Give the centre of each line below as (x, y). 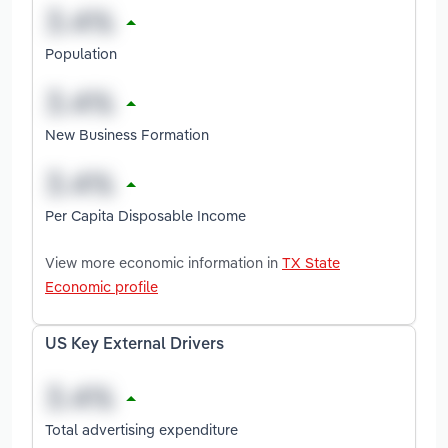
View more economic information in (163, 262)
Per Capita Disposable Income (145, 215)
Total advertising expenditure (141, 429)
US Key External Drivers (134, 344)
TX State (311, 262)
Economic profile (101, 286)
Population (81, 53)
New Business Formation (127, 134)
